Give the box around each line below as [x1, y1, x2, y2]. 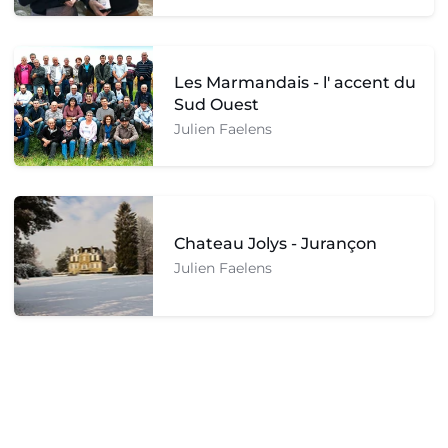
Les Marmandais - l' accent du [173, 72, 416, 92]
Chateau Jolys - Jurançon [173, 233, 377, 253]
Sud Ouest [173, 94, 259, 114]
